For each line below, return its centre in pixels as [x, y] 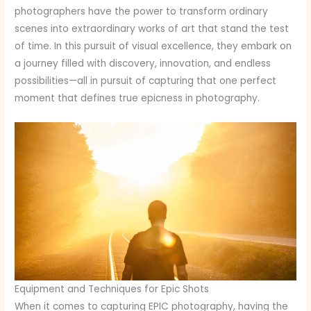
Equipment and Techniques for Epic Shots [112, 289]
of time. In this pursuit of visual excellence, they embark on [153, 46]
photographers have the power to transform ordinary [142, 11]
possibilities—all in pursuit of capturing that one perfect [146, 81]
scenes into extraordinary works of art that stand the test [152, 28]
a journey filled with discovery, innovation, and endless [143, 63]
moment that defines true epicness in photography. [137, 98]
